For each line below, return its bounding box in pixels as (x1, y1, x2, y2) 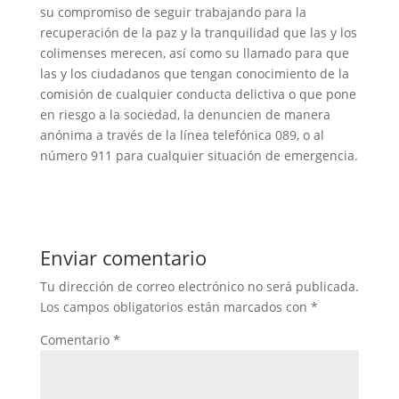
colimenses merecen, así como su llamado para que (39, 44, 349, 61)
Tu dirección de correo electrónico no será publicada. (39, 277, 359, 295)
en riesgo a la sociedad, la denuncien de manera (39, 105, 330, 123)
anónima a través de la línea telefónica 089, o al (39, 126, 324, 143)
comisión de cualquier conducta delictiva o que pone (39, 85, 356, 102)
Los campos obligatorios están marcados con (39, 297, 311, 315)
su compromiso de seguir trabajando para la (39, 3, 306, 20)
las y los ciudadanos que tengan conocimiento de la (39, 64, 349, 82)
